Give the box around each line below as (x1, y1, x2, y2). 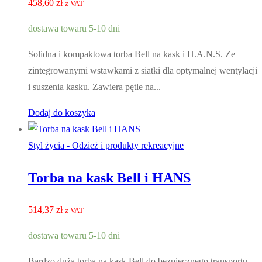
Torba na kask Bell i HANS (28, 170, 191, 186)
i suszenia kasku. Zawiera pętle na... (28, 82, 161, 92)
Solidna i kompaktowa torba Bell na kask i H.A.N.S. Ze (28, 49, 235, 60)
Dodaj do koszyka (28, 108, 95, 118)
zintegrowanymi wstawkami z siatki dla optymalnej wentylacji (28, 65, 257, 76)
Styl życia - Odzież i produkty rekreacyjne (28, 140, 184, 151)
